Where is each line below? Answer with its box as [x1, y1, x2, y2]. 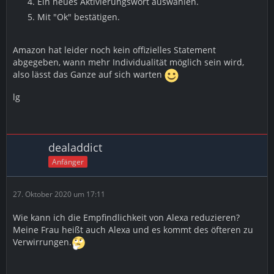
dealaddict [48, 140, 102, 155]
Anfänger [52, 156, 84, 167]
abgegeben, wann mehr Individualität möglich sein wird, [13, 56, 244, 68]
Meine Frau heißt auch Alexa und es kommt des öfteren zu [13, 224, 253, 235]
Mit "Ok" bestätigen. [37, 11, 120, 23]
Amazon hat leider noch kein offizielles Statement [13, 44, 216, 56]
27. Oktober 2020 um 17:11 [13, 189, 105, 199]
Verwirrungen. [13, 236, 72, 248]
